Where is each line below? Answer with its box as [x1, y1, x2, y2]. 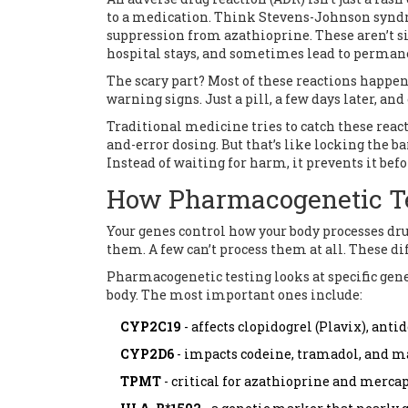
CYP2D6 [120, 345, 174, 363]
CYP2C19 [120, 318, 181, 336]
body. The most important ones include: [107, 286, 362, 304]
